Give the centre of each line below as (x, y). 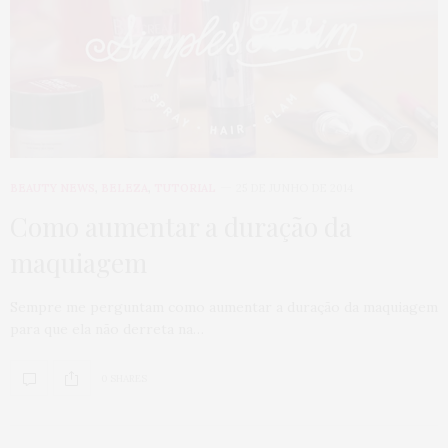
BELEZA (124, 188)
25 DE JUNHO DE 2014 (294, 188)
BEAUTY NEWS (52, 188)
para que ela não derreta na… (107, 329)
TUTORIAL (185, 188)
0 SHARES (124, 378)
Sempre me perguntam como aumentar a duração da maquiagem (224, 307)
